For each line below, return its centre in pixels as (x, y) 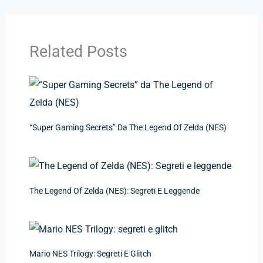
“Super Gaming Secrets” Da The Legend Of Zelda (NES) (128, 127)
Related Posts (78, 52)
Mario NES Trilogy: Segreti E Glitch (90, 254)
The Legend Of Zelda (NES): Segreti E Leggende (114, 190)
